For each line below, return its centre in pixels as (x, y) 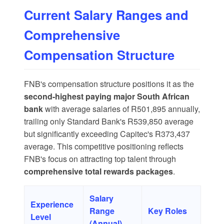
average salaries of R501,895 (114, 109)
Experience (52, 204)
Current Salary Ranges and (106, 15)
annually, (183, 109)
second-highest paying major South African (107, 96)
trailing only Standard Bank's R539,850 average (109, 121)
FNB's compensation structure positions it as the (109, 84)
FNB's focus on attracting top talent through (100, 159)
